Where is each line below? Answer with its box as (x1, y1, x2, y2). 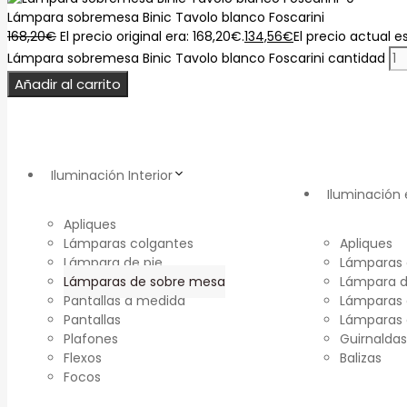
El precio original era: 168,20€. (60, 27, 244, 46)
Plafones (64, 330, 118, 349)
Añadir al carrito (15, 74, 121, 94)
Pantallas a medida (64, 292, 185, 311)
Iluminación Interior (51, 166, 173, 185)
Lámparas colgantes (64, 234, 194, 253)
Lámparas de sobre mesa (64, 273, 225, 292)
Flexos (64, 349, 102, 368)
